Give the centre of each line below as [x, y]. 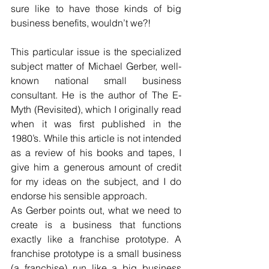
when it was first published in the [96, 123]
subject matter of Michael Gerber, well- [96, 66]
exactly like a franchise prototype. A [96, 239]
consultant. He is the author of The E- [96, 95]
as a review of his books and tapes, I [96, 152]
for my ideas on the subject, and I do [96, 181]
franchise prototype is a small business [96, 253]
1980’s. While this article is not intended [96, 138]
